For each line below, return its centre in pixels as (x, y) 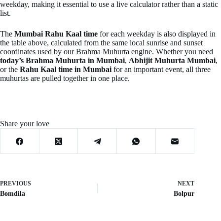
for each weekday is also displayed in (157, 34)
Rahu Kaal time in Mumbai (66, 70)
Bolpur (184, 194)
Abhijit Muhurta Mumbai (172, 61)
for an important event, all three (161, 70)
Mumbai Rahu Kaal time (56, 34)
